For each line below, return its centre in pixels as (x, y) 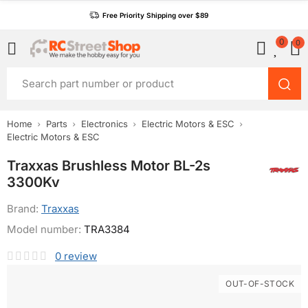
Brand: (24, 209)
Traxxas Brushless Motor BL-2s (109, 166)
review (80, 256)
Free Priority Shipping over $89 (155, 15)
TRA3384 (107, 229)
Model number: (45, 229)
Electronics (104, 124)
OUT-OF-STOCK (260, 284)
